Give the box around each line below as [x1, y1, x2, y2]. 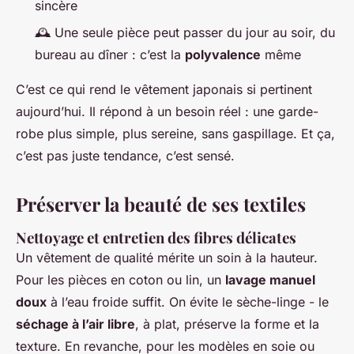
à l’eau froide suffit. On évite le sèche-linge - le [47, 293, 329, 310]
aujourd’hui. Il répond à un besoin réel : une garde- [16, 103, 318, 119]
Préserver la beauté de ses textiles [16, 190, 306, 217]
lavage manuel [225, 271, 315, 288]
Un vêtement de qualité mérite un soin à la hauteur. [16, 249, 318, 265]
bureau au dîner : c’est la [35, 46, 185, 62]
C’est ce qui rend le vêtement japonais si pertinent [16, 81, 312, 97]
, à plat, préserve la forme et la [135, 315, 319, 332]
